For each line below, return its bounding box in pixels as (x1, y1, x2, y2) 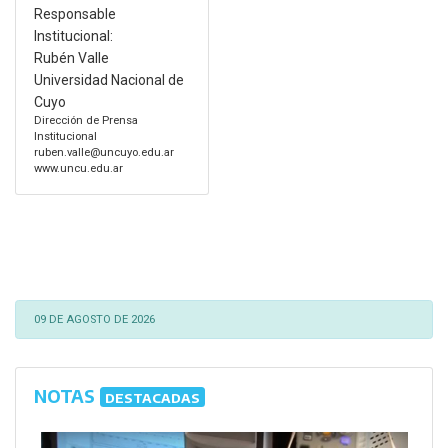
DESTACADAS (104, 388, 200, 406)
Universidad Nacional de (33, 71, 184, 88)
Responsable (33, 5, 116, 22)
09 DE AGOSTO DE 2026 (33, 312, 155, 326)
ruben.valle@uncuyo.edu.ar (33, 145, 174, 159)
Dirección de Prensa (33, 113, 138, 127)
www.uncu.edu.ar (33, 161, 123, 175)
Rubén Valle (33, 49, 109, 66)
